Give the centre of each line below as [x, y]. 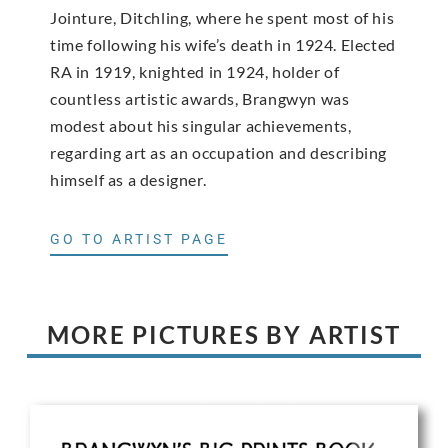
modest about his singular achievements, [201, 125]
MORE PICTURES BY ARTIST [224, 335]
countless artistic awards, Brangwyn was [200, 98]
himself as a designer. [128, 179]
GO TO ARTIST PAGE [139, 239]
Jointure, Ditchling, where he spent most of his [222, 17]
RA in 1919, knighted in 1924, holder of [195, 71]
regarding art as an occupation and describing [219, 152]
